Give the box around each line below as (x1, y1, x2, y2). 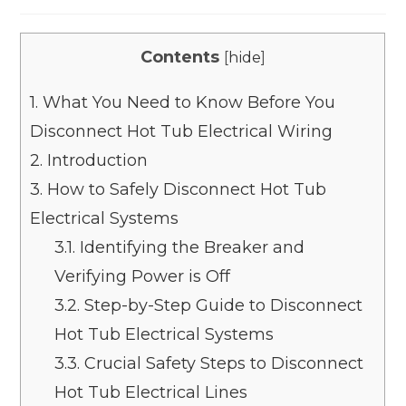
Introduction (43, 150, 149, 170)
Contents (140, 46, 219, 67)
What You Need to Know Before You (38, 92, 336, 112)
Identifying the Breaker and (75, 237, 305, 257)
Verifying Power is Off (54, 266, 231, 286)
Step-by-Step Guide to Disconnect (80, 295, 363, 315)
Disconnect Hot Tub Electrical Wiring (30, 121, 333, 141)
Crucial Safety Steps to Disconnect (80, 353, 364, 373)
